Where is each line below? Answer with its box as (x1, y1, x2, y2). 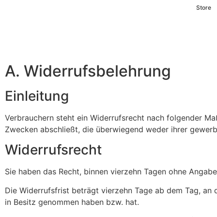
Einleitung (5, 87, 69, 104)
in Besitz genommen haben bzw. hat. (5, 197, 139, 207)
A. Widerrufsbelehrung (5, 61, 171, 80)
